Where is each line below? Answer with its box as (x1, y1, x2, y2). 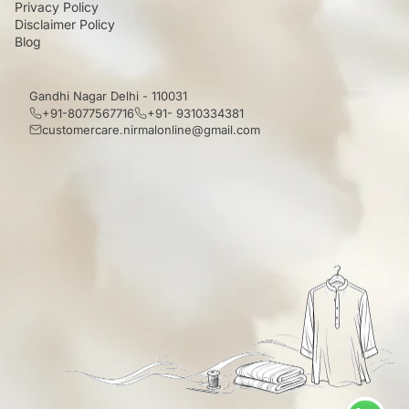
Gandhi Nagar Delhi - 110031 (29, 88, 187, 103)
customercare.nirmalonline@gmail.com (42, 121, 260, 137)
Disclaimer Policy (15, 16, 115, 32)
